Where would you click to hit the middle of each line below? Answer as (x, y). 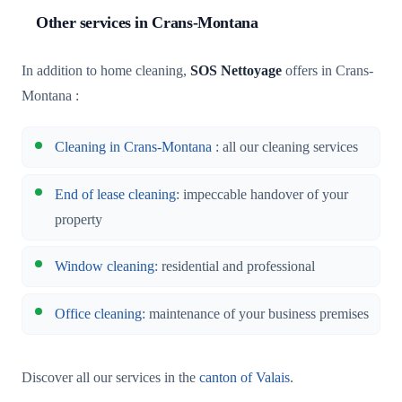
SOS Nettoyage (236, 71)
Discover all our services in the (110, 377)
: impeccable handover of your (262, 194)
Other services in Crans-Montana (147, 23)
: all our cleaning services (285, 148)
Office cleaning (98, 314)
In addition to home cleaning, (106, 71)
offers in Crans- (328, 71)
